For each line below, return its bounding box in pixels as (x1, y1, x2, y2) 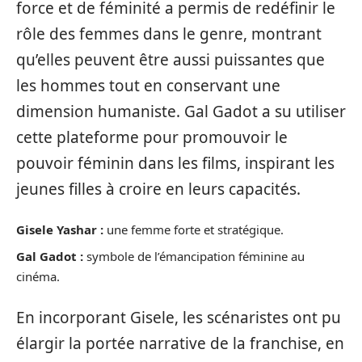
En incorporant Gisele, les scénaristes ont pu (16, 307, 341, 329)
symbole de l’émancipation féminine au (83, 247, 305, 264)
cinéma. (16, 267, 60, 284)
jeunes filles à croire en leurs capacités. (16, 178, 301, 200)
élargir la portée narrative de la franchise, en (16, 333, 344, 355)
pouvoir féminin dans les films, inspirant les (16, 152, 335, 174)
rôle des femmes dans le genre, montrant (16, 23, 322, 44)
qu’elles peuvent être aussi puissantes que (16, 48, 325, 70)
